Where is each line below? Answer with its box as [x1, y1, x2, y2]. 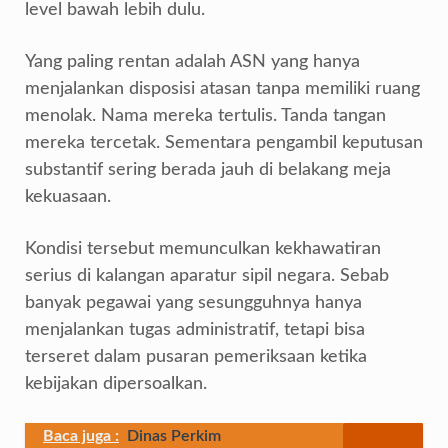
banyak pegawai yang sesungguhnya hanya [25, 294, 362, 312]
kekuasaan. [25, 188, 111, 206]
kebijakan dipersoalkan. [25, 375, 207, 393]
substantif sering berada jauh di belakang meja [25, 161, 391, 179]
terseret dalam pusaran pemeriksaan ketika [25, 348, 367, 366]
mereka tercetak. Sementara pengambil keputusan [25, 134, 423, 152]
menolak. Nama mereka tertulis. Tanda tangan [25, 107, 386, 125]
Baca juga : [43, 428, 119, 444]
